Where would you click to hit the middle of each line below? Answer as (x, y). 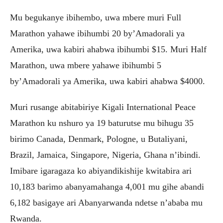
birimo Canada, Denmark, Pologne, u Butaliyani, (99, 139)
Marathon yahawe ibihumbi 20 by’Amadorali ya (97, 33)
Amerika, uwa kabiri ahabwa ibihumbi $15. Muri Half (108, 49)
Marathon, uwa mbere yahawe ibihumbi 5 (86, 65)
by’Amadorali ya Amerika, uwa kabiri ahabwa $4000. (108, 81)
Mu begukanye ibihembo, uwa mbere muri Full (96, 17)
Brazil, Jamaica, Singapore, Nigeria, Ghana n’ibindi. (105, 155)
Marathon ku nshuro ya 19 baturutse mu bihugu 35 (102, 123)
